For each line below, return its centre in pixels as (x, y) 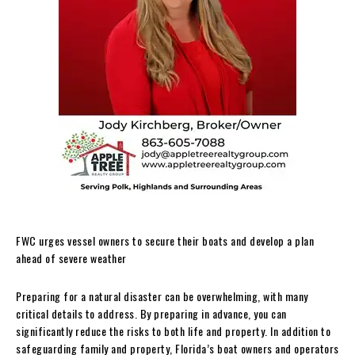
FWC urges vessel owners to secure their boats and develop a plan (165, 240)
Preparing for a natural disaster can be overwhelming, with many (162, 296)
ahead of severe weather (71, 258)
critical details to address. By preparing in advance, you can (151, 313)
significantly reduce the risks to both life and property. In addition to (173, 330)
